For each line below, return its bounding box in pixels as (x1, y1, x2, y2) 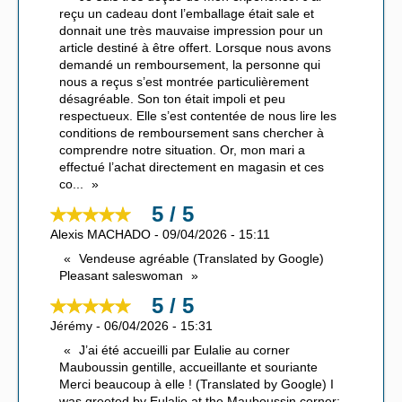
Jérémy (50, 319, 92, 334)
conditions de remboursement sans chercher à (59, 126, 324, 141)
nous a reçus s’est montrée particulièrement (59, 74, 309, 90)
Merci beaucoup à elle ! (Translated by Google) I (59, 377, 334, 392)
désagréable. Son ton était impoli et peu (59, 92, 285, 107)
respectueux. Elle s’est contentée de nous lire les (59, 109, 336, 124)
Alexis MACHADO (50, 227, 151, 242)
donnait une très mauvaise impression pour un (59, 23, 323, 39)
